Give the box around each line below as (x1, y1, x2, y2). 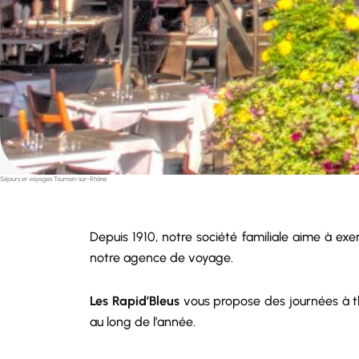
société (196, 228, 238, 244)
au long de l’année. (90, 313, 196, 329)
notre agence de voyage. (90, 249, 233, 265)
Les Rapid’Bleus (90, 292, 179, 309)
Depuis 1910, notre (90, 228, 197, 244)
